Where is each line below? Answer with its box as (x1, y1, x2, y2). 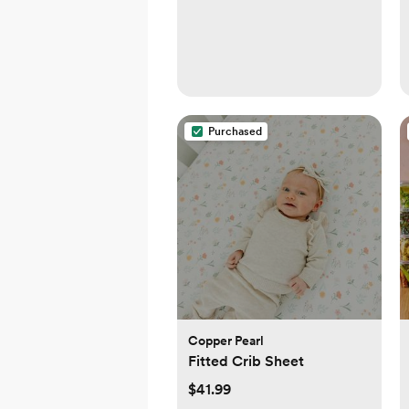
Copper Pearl (188, 333, 264, 349)
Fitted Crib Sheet (188, 352, 304, 371)
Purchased (208, 125, 262, 139)
